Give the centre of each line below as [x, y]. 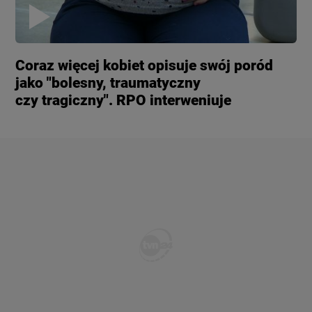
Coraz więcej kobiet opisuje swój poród [145, 65]
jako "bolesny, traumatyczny [108, 83]
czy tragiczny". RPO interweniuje [124, 100]
